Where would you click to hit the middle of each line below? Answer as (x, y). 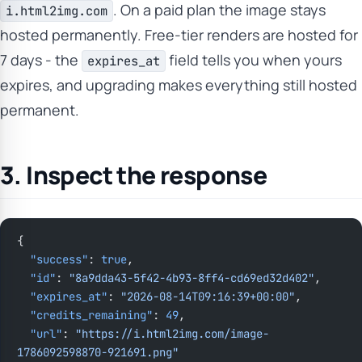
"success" (59, 259)
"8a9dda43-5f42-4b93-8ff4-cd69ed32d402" (192, 278)
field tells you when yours (254, 60)
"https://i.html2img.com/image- (172, 334)
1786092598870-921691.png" (98, 352)
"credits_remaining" (91, 315)
